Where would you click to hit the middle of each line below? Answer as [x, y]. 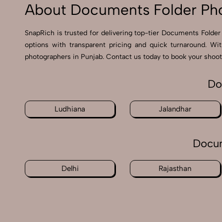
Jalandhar [175, 109]
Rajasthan [175, 169]
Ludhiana [70, 109]
